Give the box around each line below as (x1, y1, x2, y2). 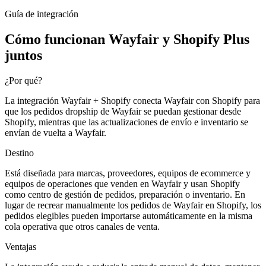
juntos (5, 47, 42, 63)
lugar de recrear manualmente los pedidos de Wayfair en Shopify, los (5, 199, 261, 210)
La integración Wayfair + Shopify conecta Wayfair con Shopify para (5, 95, 260, 106)
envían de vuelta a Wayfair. (5, 127, 106, 138)
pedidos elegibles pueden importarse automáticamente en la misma (5, 210, 252, 221)
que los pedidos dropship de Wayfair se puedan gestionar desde (5, 106, 241, 116)
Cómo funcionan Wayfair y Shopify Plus (5, 31, 249, 47)
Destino (5, 147, 34, 158)
